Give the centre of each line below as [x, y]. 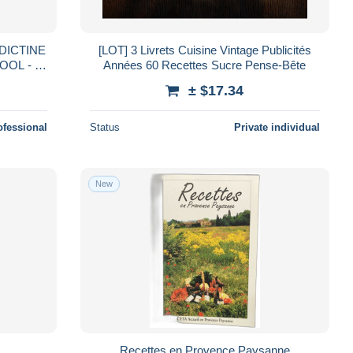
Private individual [277, 127]
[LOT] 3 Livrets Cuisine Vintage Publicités [204, 50]
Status [104, 127]
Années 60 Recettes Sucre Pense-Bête [205, 65]
